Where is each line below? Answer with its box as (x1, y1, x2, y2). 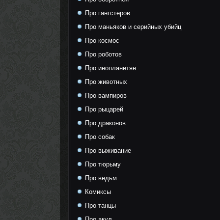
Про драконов (83, 119, 126, 127)
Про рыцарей (83, 106, 123, 113)
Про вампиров (83, 92, 127, 99)
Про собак (83, 133, 115, 140)
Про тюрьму (83, 161, 121, 168)
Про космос (83, 37, 119, 44)
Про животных (83, 78, 127, 85)
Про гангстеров (83, 9, 130, 17)
